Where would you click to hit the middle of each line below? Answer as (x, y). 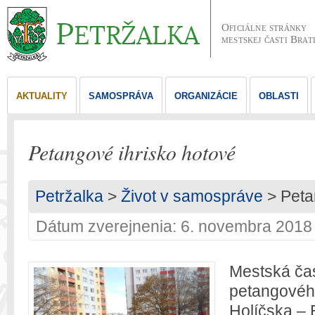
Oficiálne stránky (264, 27)
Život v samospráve (192, 196)
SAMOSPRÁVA (121, 96)
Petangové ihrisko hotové (132, 152)
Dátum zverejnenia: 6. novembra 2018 (174, 226)
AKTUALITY (42, 96)
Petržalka (69, 196)
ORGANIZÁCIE (206, 96)
